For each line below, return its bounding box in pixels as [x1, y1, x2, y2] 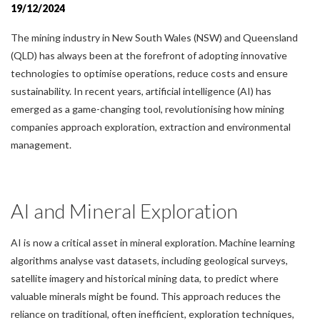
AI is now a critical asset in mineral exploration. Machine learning [11, 236, 295, 249]
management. [11, 138, 74, 151]
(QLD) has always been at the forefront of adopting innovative [11, 49, 287, 61]
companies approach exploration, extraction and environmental [11, 120, 291, 133]
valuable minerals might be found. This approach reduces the [11, 289, 281, 302]
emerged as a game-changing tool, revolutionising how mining [11, 102, 284, 115]
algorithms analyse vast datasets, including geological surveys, [11, 254, 288, 266]
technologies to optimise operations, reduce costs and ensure [11, 66, 288, 79]
